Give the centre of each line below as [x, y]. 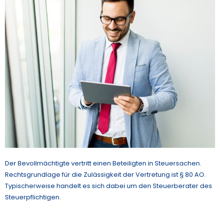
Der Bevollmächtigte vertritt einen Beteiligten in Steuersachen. [103, 163]
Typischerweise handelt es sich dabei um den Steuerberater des [109, 186]
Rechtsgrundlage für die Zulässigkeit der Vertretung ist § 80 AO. [105, 174]
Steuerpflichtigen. [33, 197]
